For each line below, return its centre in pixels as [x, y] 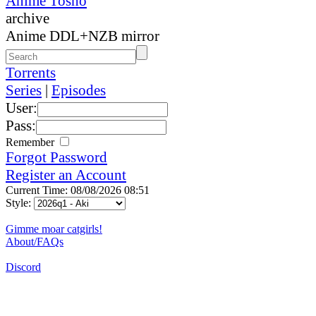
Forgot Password [56, 157]
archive [28, 18]
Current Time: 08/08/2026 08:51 [78, 190]
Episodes [79, 90]
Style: [20, 202]
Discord [23, 267]
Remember [31, 142]
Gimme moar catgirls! [54, 229]
